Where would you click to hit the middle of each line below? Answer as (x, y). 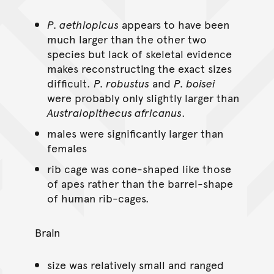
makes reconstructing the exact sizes (139, 68)
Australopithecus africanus (114, 112)
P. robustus (121, 83)
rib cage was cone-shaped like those (139, 168)
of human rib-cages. (98, 198)
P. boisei (194, 83)
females (67, 147)
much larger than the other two (127, 39)
